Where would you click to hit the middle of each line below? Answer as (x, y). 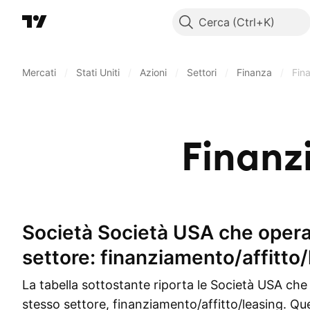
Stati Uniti (98, 72)
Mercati (39, 72)
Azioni (153, 72)
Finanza (254, 72)
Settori (202, 72)
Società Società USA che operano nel (28, 232)
